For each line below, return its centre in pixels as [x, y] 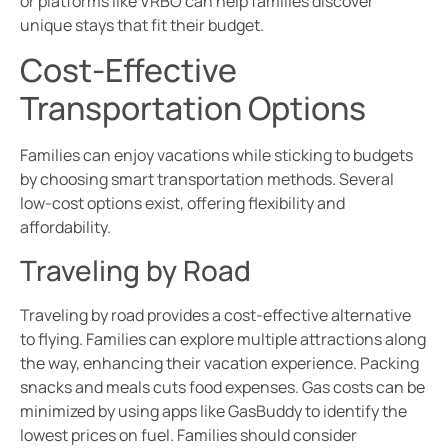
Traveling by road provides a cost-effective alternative [215, 314]
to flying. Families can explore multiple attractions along [223, 338]
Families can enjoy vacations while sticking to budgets [216, 155]
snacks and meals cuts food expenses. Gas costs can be [222, 386]
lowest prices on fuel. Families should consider [188, 434]
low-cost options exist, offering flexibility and [182, 203]
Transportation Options [193, 108]
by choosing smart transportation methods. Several [207, 179]
